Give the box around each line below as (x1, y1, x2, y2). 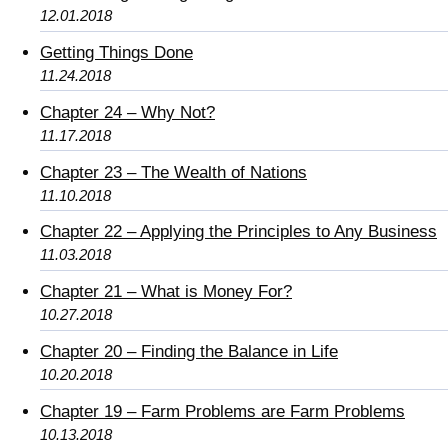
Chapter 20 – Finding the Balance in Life (40, 341, 338, 361)
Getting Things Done (40, 43, 193, 63)
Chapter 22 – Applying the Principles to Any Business (40, 222, 437, 242)
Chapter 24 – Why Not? (40, 102, 215, 122)
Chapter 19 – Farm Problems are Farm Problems (40, 401, 405, 421)
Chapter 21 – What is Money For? (40, 282, 292, 302)
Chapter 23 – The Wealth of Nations (40, 162, 307, 182)
